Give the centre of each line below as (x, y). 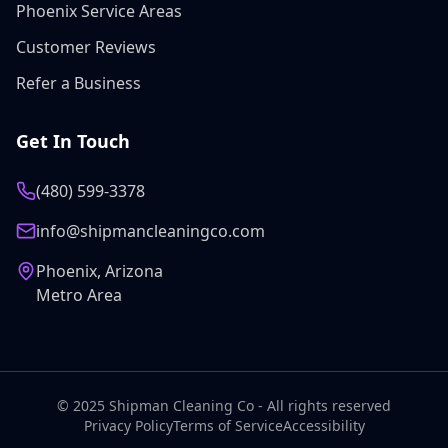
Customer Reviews (86, 47)
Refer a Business (78, 83)
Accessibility (323, 425)
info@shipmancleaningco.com (150, 231)
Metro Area (79, 295)
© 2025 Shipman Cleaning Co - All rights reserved (224, 405)
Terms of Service (227, 425)
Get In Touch (73, 141)
